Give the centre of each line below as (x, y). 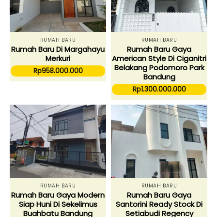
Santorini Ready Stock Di (159, 204)
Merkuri (58, 58)
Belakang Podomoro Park (159, 68)
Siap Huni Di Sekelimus (58, 204)
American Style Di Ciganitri (159, 58)
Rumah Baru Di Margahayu (58, 49)
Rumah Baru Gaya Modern (58, 195)
